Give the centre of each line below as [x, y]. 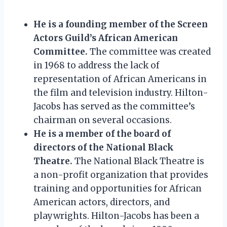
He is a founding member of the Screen [121, 24]
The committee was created [149, 51]
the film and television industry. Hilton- [121, 92]
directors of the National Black [104, 147]
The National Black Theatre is [138, 161]
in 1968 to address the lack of [97, 65]
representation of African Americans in [120, 79]
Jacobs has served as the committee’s [114, 106]
